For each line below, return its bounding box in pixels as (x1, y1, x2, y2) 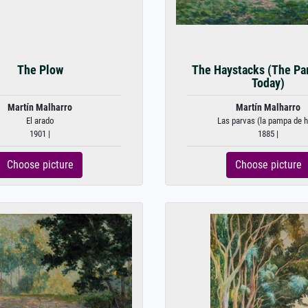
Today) (252, 76, 285, 90)
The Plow (16, 63, 63, 77)
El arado (25, 115, 54, 126)
